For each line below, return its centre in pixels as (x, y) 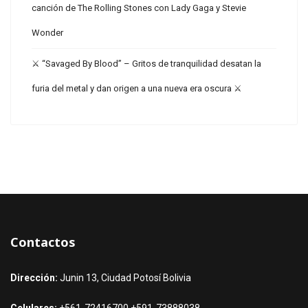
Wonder (47, 33)
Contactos (43, 242)
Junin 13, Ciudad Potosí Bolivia (124, 278)
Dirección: (34, 278)
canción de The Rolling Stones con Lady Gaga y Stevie (139, 8)
